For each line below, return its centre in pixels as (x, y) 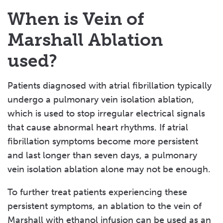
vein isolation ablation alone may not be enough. (109, 169)
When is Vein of (76, 19)
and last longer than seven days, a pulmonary (102, 155)
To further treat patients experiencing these (97, 192)
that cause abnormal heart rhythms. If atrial (98, 127)
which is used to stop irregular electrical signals (106, 113)
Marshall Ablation (85, 40)
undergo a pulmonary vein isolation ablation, (101, 100)
